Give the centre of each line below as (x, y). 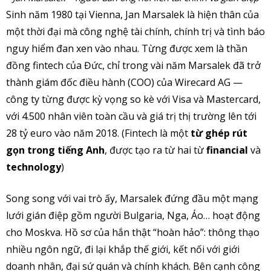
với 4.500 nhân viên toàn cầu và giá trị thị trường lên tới (131, 116)
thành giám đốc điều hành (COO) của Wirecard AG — (124, 83)
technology (34, 167)
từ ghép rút (219, 133)
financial (227, 150)
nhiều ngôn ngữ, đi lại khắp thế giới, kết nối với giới (123, 250)
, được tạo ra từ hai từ (155, 150)
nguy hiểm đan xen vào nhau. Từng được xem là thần (127, 49)
